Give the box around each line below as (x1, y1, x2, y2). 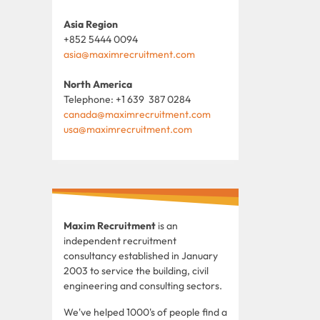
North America (64, 77, 132, 91)
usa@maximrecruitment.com (64, 122, 192, 136)
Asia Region (64, 17, 118, 31)
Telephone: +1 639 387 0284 (64, 92, 191, 106)
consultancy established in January (64, 249, 218, 262)
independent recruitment (64, 234, 176, 247)
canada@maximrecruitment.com (64, 107, 211, 121)
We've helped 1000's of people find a (64, 305, 227, 319)
